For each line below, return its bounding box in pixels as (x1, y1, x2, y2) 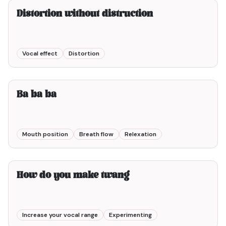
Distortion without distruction (17, 7, 153, 22)
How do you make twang (17, 168, 129, 183)
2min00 (186, 66, 209, 74)
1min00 (188, 147, 209, 155)
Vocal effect (22, 49, 58, 58)
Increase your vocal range (22, 211, 98, 219)
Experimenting (109, 211, 152, 219)
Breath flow (79, 130, 114, 138)
